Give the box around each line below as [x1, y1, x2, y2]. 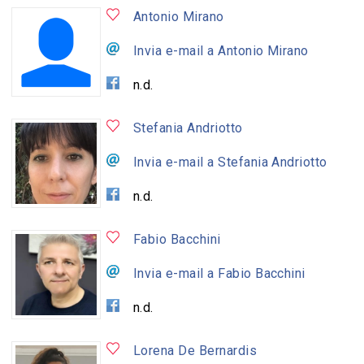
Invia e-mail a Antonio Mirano [132, 42, 309, 58]
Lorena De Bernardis [132, 342, 258, 358]
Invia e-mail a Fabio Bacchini [132, 265, 305, 281]
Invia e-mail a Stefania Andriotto [132, 154, 327, 170]
